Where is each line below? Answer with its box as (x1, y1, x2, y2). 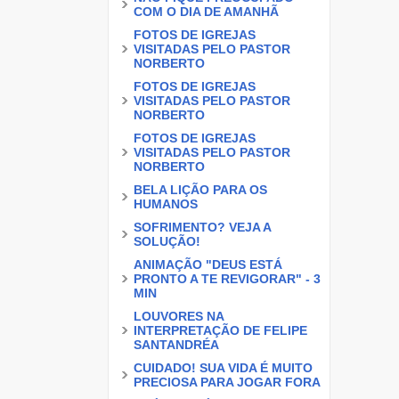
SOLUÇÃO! (134, 234, 200, 248)
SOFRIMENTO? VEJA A (134, 220, 272, 234)
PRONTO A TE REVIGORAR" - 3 (134, 272, 321, 286)
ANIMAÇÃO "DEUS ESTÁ (134, 257, 282, 272)
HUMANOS (134, 197, 198, 211)
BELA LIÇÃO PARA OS (134, 183, 267, 197)
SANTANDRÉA (134, 338, 219, 352)
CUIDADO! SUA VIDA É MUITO (134, 361, 313, 375)
